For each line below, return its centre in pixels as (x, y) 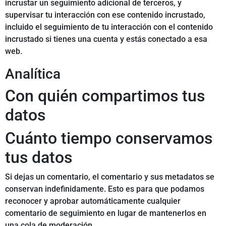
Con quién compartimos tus (105, 96)
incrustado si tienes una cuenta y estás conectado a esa (106, 39)
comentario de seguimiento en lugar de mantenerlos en (106, 213)
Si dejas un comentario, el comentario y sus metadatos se (110, 177)
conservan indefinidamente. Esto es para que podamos (105, 189)
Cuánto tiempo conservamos (109, 138)
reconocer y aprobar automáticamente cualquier (93, 201)
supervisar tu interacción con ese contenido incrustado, (105, 15)
